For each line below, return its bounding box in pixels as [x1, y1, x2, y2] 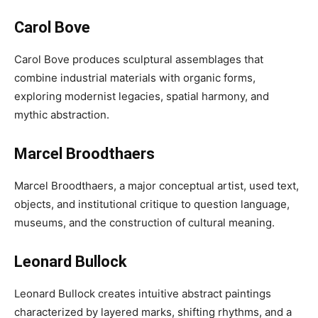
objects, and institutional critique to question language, [14, 197, 290, 211]
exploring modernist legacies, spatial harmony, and [14, 89, 269, 103]
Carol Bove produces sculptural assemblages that [14, 53, 263, 66]
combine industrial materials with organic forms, [14, 71, 256, 84]
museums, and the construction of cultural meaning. [14, 216, 275, 229]
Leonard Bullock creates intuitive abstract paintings [14, 287, 271, 300]
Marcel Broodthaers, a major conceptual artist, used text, [14, 179, 299, 192]
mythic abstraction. [14, 108, 109, 121]
